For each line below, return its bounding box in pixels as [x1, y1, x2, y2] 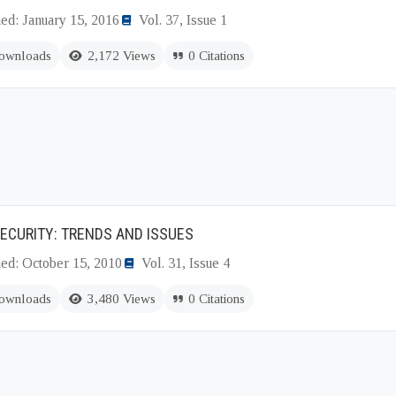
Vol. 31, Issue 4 [141, 255, 230, 270]
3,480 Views [88, 292, 156, 306]
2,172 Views [88, 49, 156, 63]
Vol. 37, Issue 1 [139, 12, 227, 27]
